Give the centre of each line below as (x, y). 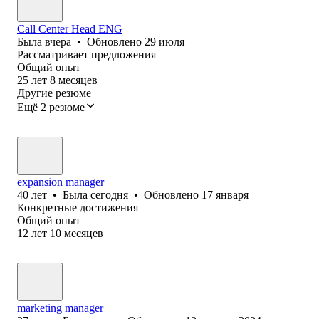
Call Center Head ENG (70, 28)
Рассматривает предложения (87, 54)
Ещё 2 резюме (51, 107)
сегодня (109, 194)
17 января (225, 194)
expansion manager (61, 182)
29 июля (164, 41)
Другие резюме (54, 93)
